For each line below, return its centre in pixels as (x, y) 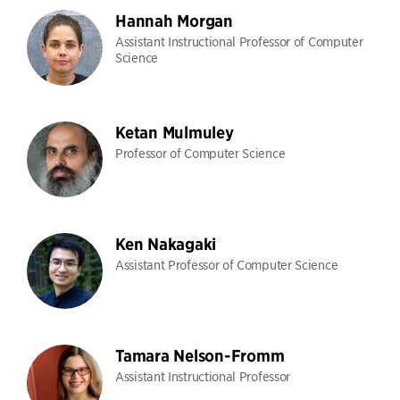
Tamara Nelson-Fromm (200, 356)
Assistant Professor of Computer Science (227, 264)
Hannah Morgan (174, 21)
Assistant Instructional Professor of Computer (239, 41)
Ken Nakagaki (166, 244)
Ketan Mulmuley (175, 133)
